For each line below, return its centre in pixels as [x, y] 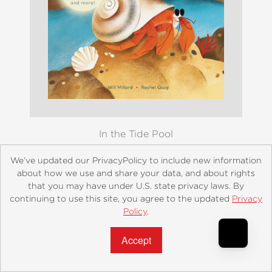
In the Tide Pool [136, 134]
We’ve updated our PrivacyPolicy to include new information [136, 160]
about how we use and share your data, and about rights [136, 173]
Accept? [25, 224]
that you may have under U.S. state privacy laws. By [136, 186]
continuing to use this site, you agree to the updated [121, 199]
